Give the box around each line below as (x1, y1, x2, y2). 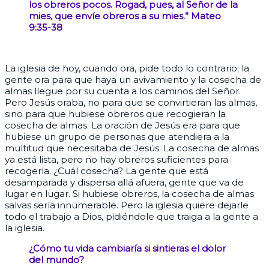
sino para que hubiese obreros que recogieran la (5, 108, 226, 120)
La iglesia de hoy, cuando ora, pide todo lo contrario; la (5, 62, 249, 74)
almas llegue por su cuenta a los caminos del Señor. (5, 85, 241, 97)
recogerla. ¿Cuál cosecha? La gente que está (5, 165, 208, 177)
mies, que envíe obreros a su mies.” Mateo (29, 10, 221, 22)
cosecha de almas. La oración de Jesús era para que (5, 119, 240, 131)
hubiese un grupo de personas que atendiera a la (5, 131, 229, 143)
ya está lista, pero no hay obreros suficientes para (5, 154, 228, 166)
